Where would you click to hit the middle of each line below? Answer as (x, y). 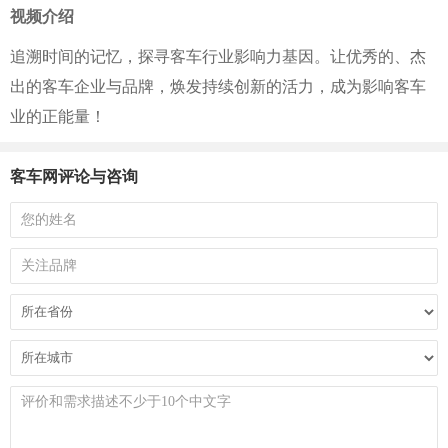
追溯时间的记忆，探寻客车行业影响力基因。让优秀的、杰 (218, 56)
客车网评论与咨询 (74, 176)
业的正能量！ (58, 116)
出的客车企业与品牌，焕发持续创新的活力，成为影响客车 (218, 86)
